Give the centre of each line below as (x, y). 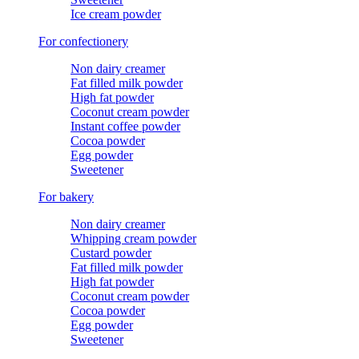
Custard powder (111, 253)
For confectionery (83, 41)
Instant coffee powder (125, 126)
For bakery (66, 197)
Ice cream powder (116, 14)
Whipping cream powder (133, 238)
